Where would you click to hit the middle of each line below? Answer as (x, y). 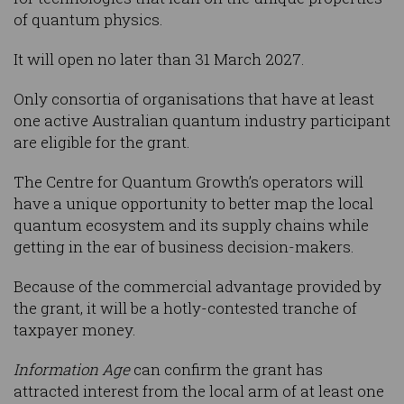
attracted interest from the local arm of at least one (199, 391)
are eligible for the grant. (102, 142)
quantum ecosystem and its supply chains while (191, 225)
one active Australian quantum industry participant (202, 121)
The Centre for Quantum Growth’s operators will (188, 182)
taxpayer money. (75, 330)
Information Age (72, 370)
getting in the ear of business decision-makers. (184, 247)
